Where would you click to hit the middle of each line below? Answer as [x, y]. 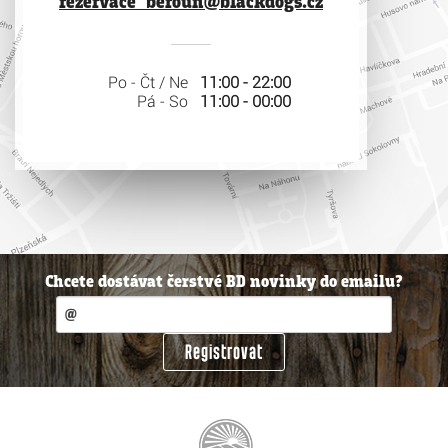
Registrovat [224, 352]
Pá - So [162, 101]
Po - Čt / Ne [147, 82]
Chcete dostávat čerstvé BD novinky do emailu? [224, 283]
